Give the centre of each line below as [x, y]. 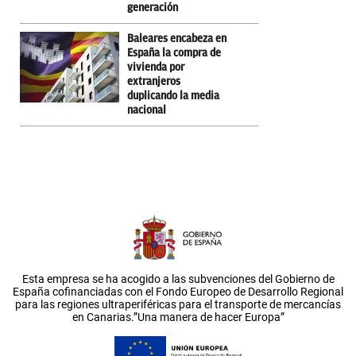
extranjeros [154, 81]
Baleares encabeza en [177, 38]
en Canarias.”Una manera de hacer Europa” [178, 317]
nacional [147, 110]
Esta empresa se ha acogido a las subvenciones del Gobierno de [178, 279]
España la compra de [174, 52]
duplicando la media [173, 95]
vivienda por [156, 67]
